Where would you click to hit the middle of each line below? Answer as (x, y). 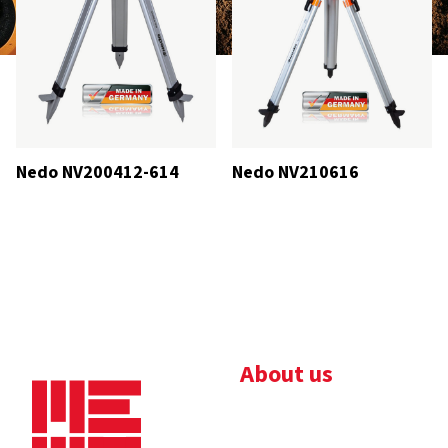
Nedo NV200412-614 (97, 173)
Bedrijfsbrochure (315, 418)
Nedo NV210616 (296, 173)
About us (286, 375)
